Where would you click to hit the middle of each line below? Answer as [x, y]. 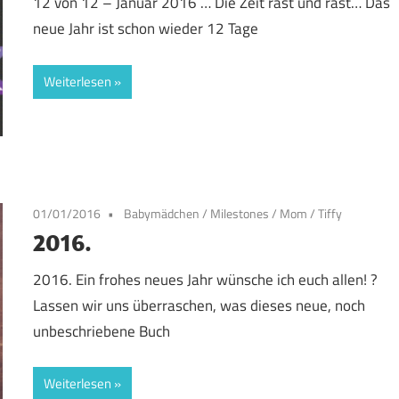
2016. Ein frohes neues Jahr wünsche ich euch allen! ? [206, 279]
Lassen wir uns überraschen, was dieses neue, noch [199, 305]
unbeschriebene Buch [102, 331]
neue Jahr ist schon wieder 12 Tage [146, 29]
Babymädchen [162, 214]
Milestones [240, 214]
